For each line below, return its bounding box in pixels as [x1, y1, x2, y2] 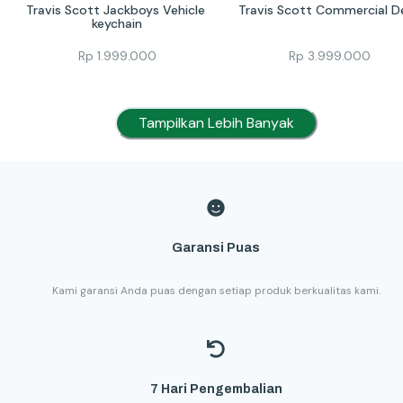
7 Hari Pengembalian [149, 382, 282, 397]
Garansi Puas [172, 240, 260, 255]
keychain [92, 14, 142, 31]
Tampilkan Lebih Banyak [138, 113, 294, 133]
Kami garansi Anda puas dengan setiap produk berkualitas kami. [51, 283, 381, 299]
